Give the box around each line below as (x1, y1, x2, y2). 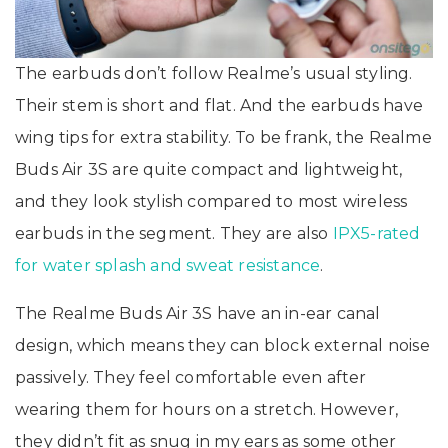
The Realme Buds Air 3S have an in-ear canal (15, 303, 381, 323)
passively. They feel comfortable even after (15, 367, 367, 387)
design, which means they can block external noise (15, 335, 430, 355)
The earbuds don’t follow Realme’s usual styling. (15, 63, 413, 83)
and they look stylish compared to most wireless (15, 191, 408, 211)
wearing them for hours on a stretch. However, (15, 399, 399, 419)
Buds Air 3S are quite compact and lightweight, (15, 159, 403, 179)
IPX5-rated (332, 223, 421, 243)
